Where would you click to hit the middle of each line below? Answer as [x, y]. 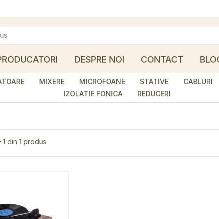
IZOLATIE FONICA [93, 94]
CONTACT [162, 59]
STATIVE [154, 81]
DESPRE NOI [99, 59]
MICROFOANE [102, 81]
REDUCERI [154, 94]
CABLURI [198, 81]
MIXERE [52, 81]
